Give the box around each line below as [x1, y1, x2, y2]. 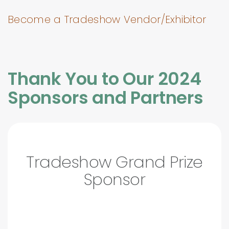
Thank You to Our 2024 [8, 66, 201, 91]
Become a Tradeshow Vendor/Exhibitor [8, 12, 207, 27]
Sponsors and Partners [8, 85, 203, 110]
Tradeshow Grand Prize [26, 151, 203, 173]
